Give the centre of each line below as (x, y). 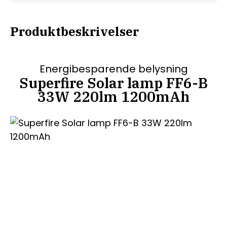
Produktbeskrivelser (74, 31)
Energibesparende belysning (113, 69)
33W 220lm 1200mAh (113, 96)
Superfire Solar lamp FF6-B (113, 83)
